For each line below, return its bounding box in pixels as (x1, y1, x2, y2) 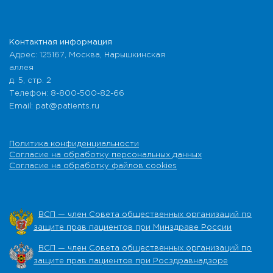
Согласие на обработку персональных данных (9, 152, 202, 159)
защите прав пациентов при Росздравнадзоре (34, 258, 228, 265)
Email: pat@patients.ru (9, 103, 99, 110)
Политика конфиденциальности (9, 141, 139, 148)
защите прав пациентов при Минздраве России (34, 224, 232, 232)
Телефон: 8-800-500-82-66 (9, 90, 124, 97)
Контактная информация (9, 39, 112, 46)
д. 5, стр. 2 (9, 77, 51, 85)
